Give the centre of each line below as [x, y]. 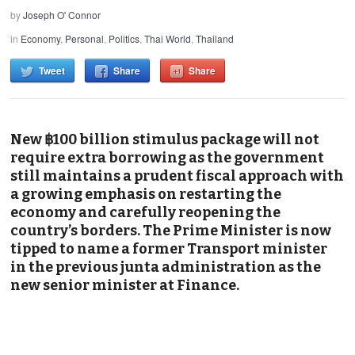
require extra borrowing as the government [168, 157]
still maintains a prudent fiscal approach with [177, 176]
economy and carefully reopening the [146, 212]
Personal [85, 38]
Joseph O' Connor [62, 14]
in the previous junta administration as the [166, 267]
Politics [124, 38]
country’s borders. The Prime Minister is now [171, 230]
